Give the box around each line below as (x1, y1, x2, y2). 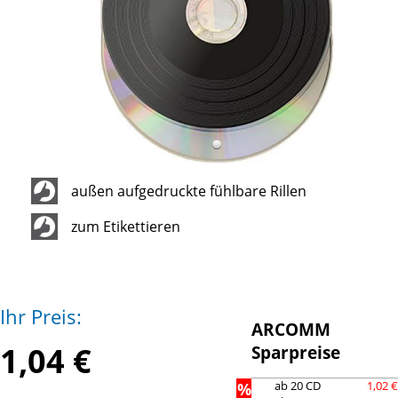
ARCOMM (251, 317, 330, 341)
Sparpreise (251, 340, 340, 364)
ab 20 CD (274, 378, 321, 394)
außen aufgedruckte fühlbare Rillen (71, 181, 306, 201)
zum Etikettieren (71, 217, 180, 236)
